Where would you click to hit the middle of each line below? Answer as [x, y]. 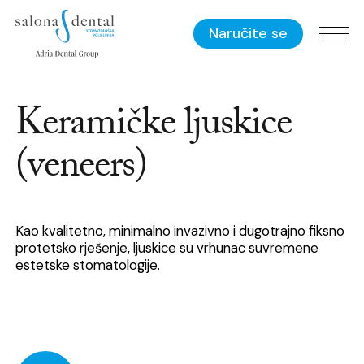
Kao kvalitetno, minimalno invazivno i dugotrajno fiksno [180, 230]
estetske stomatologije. [88, 264]
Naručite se [248, 34]
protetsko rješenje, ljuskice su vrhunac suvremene [167, 247]
